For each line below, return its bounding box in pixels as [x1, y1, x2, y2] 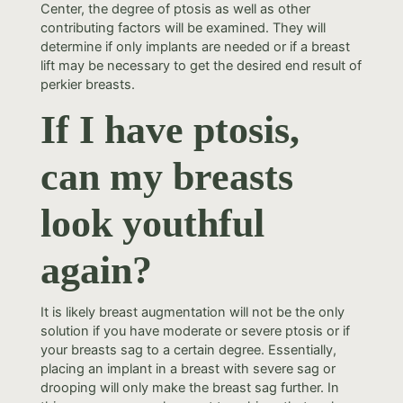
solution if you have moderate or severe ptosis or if [40, 323, 350, 340]
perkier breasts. [40, 76, 135, 93]
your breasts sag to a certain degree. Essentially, [40, 342, 336, 359]
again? [40, 248, 152, 293]
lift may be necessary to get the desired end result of [40, 57, 362, 74]
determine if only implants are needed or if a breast [40, 38, 350, 55]
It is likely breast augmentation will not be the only [40, 304, 345, 321]
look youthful [40, 201, 264, 246]
